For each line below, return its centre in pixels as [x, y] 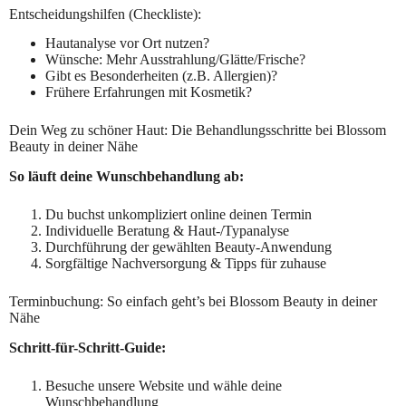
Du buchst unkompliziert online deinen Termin [179, 215]
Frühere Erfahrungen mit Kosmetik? [149, 92]
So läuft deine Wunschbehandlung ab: [126, 177]
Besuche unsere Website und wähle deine [164, 385]
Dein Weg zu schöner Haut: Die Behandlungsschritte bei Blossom [198, 130]
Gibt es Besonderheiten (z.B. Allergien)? [161, 76]
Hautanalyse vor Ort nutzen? [127, 43]
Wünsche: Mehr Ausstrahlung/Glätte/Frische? [175, 60]
